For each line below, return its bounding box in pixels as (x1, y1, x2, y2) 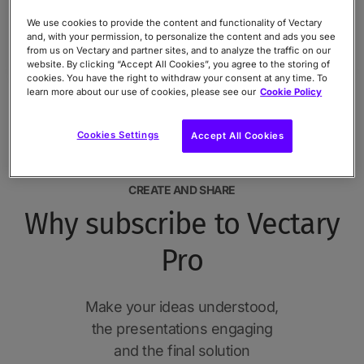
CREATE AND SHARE (128, 183, 236, 197)
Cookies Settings (76, 128, 159, 141)
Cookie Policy (260, 85, 323, 97)
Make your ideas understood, (85, 298, 279, 316)
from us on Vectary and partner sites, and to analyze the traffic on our (27, 44, 331, 56)
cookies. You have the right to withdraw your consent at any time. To (27, 71, 328, 84)
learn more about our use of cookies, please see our (27, 85, 257, 97)
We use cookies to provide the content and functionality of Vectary (27, 16, 323, 28)
